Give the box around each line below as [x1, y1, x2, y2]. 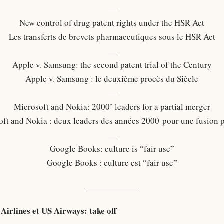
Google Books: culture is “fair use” [49, 143, 174, 154]
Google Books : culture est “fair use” [46, 157, 177, 168]
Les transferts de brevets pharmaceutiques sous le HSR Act [8, 31, 215, 42]
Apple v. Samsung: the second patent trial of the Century [12, 59, 212, 70]
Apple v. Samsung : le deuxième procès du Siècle [25, 73, 198, 84]
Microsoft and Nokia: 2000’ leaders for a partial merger [13, 101, 210, 112]
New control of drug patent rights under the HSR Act [19, 17, 204, 28]
